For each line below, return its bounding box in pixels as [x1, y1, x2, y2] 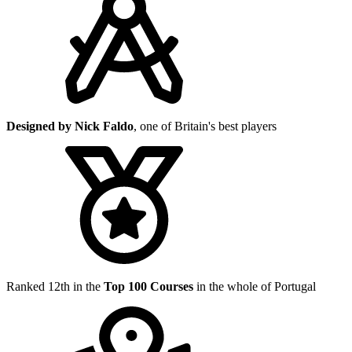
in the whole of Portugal [193, 279, 316, 293]
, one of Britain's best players [134, 119, 277, 133]
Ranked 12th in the [6, 279, 104, 293]
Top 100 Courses [104, 279, 193, 293]
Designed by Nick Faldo [6, 119, 134, 133]
